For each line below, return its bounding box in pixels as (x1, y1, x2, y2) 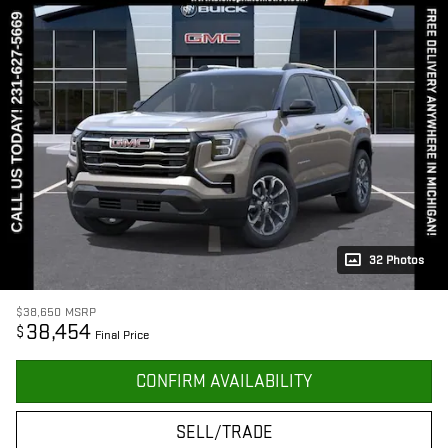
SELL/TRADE (175, 422, 273, 444)
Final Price (95, 327, 149, 344)
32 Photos (369, 252, 424, 269)
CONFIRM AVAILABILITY (136, 371, 312, 393)
